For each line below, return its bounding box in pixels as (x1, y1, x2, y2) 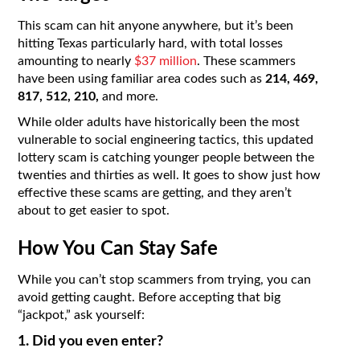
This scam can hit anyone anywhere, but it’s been (18, 19, 294, 33)
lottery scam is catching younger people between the (18, 151, 315, 165)
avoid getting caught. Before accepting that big (18, 291, 281, 305)
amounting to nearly (18, 55, 135, 68)
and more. (99, 90, 159, 104)
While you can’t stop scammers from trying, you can (18, 273, 312, 287)
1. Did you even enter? (18, 334, 164, 350)
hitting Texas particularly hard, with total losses (18, 37, 284, 51)
